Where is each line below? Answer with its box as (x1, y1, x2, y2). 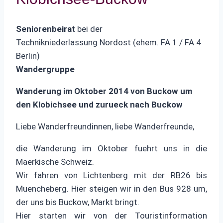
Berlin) (16, 50, 40, 61)
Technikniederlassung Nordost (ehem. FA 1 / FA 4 (16, 37, 201, 47)
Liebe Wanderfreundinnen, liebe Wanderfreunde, (16, 121, 194, 131)
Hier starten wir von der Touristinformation (16, 210, 207, 221)
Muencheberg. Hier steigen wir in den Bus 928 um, (16, 183, 207, 194)
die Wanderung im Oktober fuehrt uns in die (16, 143, 207, 153)
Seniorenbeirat (16, 23, 75, 34)
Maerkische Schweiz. (16, 156, 94, 167)
